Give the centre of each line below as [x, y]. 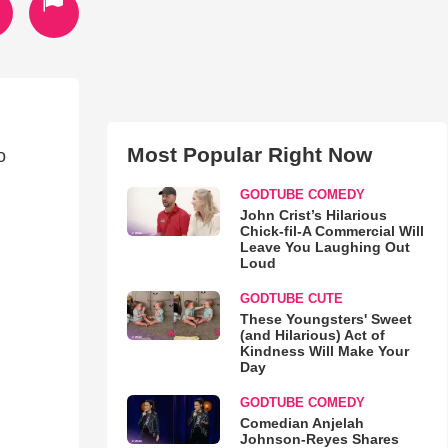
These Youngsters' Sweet [325, 319]
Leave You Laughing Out [324, 247]
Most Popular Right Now [249, 154]
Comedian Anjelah [301, 423]
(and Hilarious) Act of [312, 335]
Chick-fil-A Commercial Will [331, 231]
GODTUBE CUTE [291, 298]
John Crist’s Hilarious [313, 215]
